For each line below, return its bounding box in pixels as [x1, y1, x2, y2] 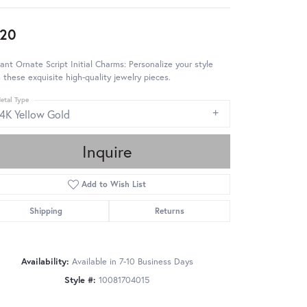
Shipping [29, 206, 63, 217]
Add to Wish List [82, 179, 147, 190]
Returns [154, 206, 184, 217]
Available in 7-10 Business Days [71, 256, 193, 268]
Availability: [21, 256, 69, 268]
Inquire [82, 140, 132, 163]
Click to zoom [158, 287, 208, 299]
